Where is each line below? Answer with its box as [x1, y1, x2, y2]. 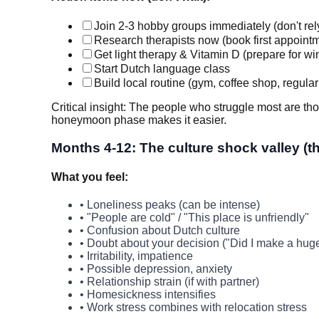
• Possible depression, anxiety [80, 263, 232, 276]
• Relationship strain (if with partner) [80, 276, 259, 288]
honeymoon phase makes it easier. [51, 113, 226, 126]
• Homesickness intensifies [80, 288, 216, 301]
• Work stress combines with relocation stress [80, 301, 307, 314]
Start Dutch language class [94, 62, 230, 75]
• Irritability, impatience [80, 250, 193, 263]
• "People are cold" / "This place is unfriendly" [80, 211, 309, 224]
